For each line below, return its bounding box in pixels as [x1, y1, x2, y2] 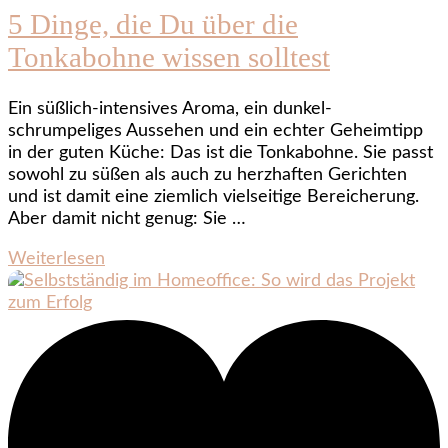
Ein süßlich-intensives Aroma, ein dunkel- [8, 100, 332, 119]
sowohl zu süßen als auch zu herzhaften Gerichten [8, 166, 407, 185]
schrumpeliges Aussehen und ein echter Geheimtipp [8, 122, 423, 141]
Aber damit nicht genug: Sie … [8, 210, 246, 229]
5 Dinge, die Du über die [8, 8, 298, 41]
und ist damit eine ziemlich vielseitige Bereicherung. [8, 188, 419, 207]
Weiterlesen [8, 250, 105, 269]
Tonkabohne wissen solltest [8, 41, 330, 74]
